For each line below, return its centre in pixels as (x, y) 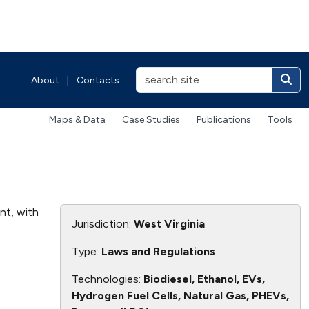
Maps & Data (77, 120)
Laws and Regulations (158, 251)
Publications (224, 120)
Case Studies (151, 120)
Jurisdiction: (102, 223)
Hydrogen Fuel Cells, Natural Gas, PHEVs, (180, 295)
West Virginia (169, 223)
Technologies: (107, 279)
